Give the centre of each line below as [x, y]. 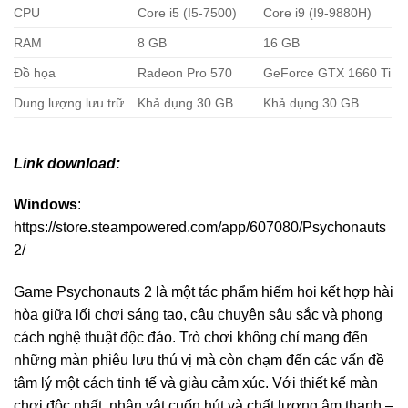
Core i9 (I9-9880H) [318, 12]
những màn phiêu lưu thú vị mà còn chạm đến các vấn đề [199, 361]
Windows [46, 205]
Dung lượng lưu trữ [69, 102]
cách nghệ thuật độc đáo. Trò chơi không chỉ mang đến [191, 338]
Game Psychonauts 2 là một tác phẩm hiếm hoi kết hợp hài [204, 292]
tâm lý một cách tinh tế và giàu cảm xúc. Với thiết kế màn [196, 383]
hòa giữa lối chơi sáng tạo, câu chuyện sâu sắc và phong [198, 315]
